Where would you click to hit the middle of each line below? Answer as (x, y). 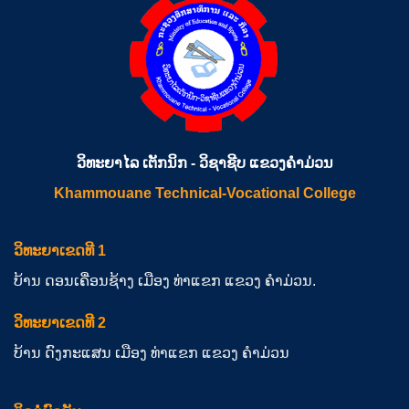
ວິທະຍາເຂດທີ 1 (59, 251)
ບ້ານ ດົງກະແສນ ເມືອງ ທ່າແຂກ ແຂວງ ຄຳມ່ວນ (151, 352)
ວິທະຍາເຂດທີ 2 (59, 322)
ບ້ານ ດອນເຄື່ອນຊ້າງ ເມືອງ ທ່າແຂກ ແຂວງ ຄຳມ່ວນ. (164, 281)
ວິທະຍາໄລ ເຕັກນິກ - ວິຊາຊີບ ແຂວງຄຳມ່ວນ (204, 163)
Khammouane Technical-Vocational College (204, 194)
